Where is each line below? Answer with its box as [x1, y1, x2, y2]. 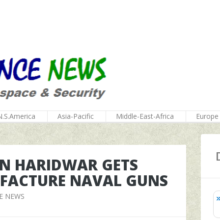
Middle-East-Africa [116, 111, 174, 121]
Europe [196, 111, 219, 121]
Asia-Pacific [57, 111, 94, 121]
